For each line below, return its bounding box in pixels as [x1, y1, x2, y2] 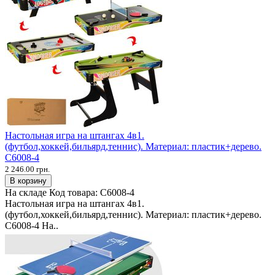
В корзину [10, 176, 47, 185]
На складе [5, 187, 47, 198]
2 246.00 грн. [5, 164, 50, 174]
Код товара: [49, 187, 100, 198]
